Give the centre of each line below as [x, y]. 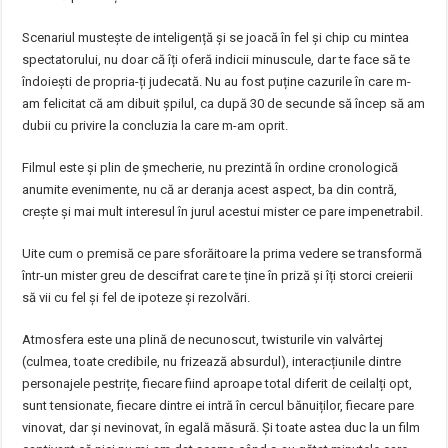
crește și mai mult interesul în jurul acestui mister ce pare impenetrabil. [223, 211]
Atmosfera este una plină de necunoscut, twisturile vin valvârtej [203, 339]
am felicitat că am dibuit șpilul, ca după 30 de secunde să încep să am [224, 103]
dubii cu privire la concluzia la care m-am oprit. [155, 125]
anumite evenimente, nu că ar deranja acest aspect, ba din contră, [210, 189]
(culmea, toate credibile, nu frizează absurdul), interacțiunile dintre [212, 361]
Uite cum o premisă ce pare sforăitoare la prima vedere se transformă [222, 253]
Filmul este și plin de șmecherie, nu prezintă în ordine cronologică [210, 167]
